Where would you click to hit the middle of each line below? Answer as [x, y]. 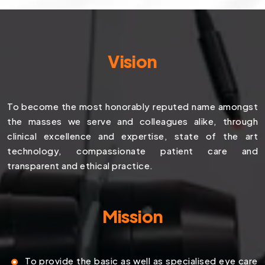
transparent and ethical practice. [80, 165]
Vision [132, 61]
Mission [132, 216]
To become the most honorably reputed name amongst [132, 106]
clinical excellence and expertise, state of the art [132, 135]
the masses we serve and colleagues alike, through [132, 121]
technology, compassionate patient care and [132, 150]
